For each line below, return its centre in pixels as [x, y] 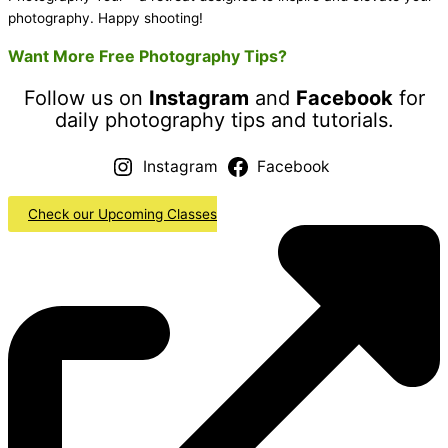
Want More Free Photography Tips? [147, 56]
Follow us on [86, 98]
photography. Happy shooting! [105, 18]
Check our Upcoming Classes [122, 214]
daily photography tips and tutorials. [224, 120]
